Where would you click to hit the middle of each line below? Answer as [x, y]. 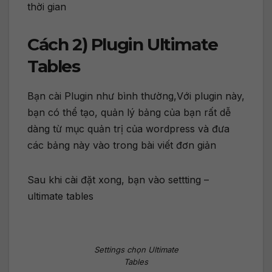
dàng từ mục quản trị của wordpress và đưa [128, 129]
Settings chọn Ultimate [136, 249]
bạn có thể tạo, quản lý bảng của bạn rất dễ [129, 113]
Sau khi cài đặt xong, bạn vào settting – [118, 180]
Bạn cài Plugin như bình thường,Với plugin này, [136, 96]
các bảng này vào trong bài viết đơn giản [122, 145]
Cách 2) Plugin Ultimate [123, 45]
